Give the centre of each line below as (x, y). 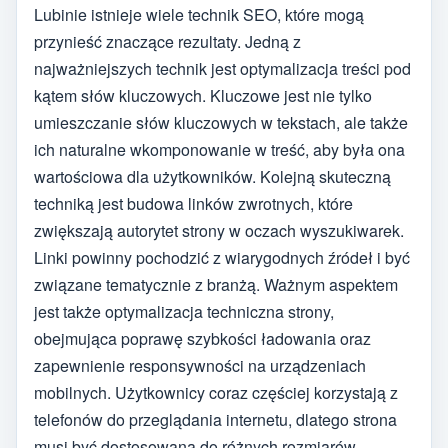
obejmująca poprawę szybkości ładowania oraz (202, 338)
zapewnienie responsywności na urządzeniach (200, 365)
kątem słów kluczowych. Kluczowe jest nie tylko (203, 95)
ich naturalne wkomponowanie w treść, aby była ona (219, 149)
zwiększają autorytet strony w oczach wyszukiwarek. (219, 230)
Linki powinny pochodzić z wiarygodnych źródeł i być (222, 257)
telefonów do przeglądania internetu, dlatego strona (215, 419)
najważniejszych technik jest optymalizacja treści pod (222, 68)
